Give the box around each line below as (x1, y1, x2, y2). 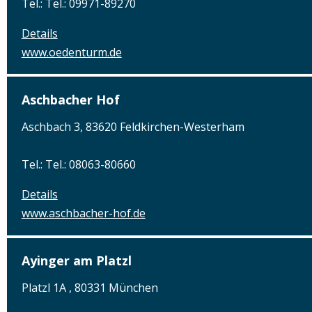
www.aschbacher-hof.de (21, 205, 146, 221)
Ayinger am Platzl (21, 252, 132, 270)
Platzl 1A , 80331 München (21, 280, 158, 296)
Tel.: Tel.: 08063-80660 (21, 156, 136, 172)
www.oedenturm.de (21, 44, 122, 60)
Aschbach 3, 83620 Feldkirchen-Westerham (21, 118, 244, 134)
